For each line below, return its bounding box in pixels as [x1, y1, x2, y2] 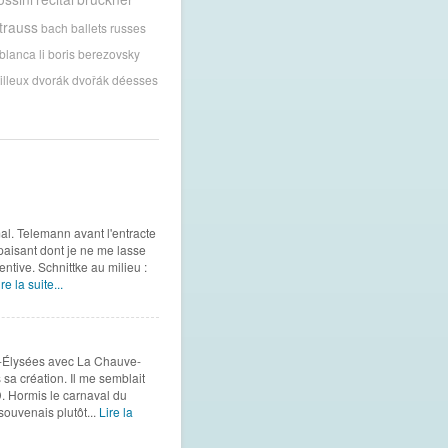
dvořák [71, 70, 109, 88]
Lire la [98, 403, 133, 421]
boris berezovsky [47, 44, 140, 62]
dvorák [31, 70, 69, 88]
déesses [111, 70, 158, 88]
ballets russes [70, 18, 146, 36]
